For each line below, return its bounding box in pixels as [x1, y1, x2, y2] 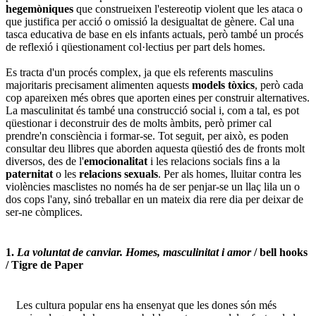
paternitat [6, 167, 53, 180]
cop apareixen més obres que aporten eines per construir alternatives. [6, 91, 310, 104]
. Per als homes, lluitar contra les [158, 167, 301, 180]
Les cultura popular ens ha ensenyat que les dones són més [16, 299, 276, 312]
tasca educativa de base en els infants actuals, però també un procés [6, 28, 303, 40]
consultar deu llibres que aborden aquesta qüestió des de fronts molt [6, 142, 305, 154]
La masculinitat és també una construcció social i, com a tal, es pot [6, 104, 299, 116]
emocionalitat [84, 154, 147, 167]
